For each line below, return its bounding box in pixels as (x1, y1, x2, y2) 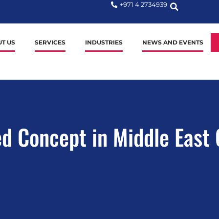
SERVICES (34, 39, 66, 46)
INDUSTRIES (85, 39, 123, 46)
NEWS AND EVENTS (142, 39, 203, 46)
